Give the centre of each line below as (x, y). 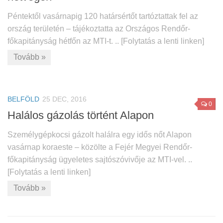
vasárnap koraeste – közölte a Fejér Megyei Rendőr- (100, 147)
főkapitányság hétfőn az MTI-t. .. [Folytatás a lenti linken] (106, 41)
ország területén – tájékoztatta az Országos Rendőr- (99, 28)
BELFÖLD (23, 99)
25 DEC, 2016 (64, 99)
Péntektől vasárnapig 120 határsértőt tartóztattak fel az (103, 16)
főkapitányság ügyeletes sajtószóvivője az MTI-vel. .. (100, 159)
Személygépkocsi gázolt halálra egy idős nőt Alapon (100, 134)
